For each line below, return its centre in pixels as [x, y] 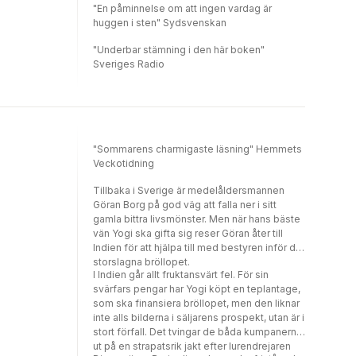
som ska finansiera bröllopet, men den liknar [196, 303]
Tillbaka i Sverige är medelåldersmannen [189, 190]
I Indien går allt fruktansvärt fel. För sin [181, 275]
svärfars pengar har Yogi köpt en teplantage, [197, 289]
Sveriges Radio [129, 64]
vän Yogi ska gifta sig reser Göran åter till [188, 233]
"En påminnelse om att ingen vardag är [182, 8]
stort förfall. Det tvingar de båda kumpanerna [197, 332]
